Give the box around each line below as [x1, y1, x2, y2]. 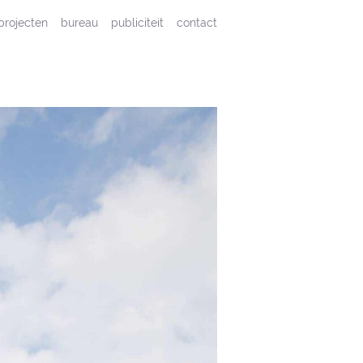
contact [177, 15, 217, 29]
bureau [61, 15, 98, 29]
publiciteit [111, 15, 164, 29]
